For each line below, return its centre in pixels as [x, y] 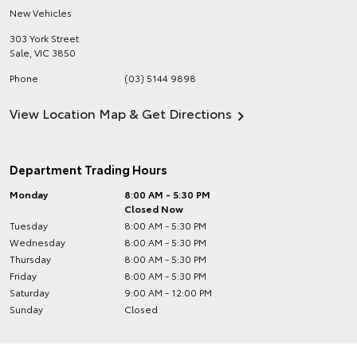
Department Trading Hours [88, 169]
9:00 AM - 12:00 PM [169, 292]
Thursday [30, 259]
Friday [23, 275]
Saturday [29, 292]
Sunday [26, 309]
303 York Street [44, 38]
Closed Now [154, 208]
